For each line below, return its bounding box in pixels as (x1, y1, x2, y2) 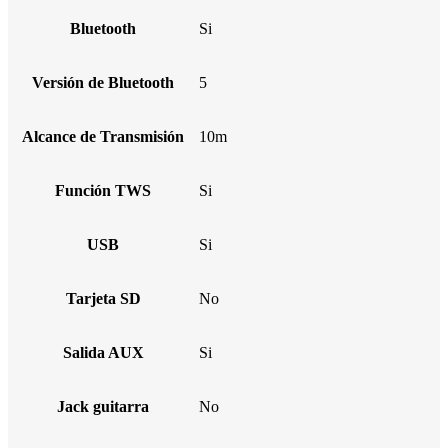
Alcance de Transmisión (22, 127, 184, 145)
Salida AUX (62, 343, 144, 361)
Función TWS (55, 181, 151, 199)
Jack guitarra (57, 397, 149, 415)
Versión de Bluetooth (32, 73, 174, 91)
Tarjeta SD (65, 289, 141, 307)
